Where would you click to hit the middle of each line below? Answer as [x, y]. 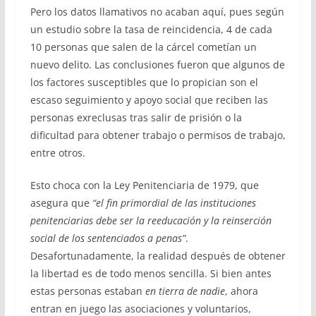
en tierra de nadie [185, 291]
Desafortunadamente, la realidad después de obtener [158, 256]
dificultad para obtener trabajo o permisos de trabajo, [158, 135]
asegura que [61, 203]
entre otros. [57, 153]
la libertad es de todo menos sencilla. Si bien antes [151, 274]
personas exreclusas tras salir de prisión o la [136, 118]
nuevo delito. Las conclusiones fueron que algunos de [157, 65]
